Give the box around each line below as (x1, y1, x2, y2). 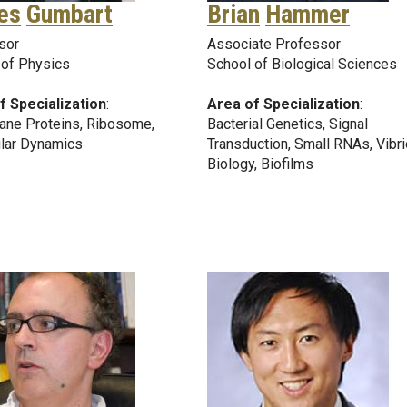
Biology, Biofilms (207, 155, 313, 174)
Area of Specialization (207, 95, 360, 114)
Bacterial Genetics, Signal (207, 115, 368, 134)
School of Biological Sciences (207, 55, 397, 74)
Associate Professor (207, 35, 341, 54)
